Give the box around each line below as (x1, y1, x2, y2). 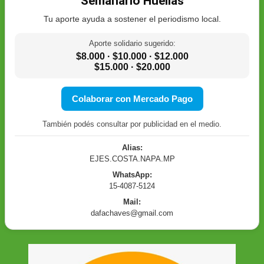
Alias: (121, 143, 143, 153)
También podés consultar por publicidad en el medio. (42, 120, 222, 129)
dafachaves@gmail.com (91, 209, 173, 218)
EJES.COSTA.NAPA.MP (89, 154, 175, 164)
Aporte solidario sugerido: (88, 39, 176, 48)
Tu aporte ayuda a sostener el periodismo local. (43, 14, 221, 24)
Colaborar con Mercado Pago (71, 94, 193, 104)
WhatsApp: (112, 170, 152, 180)
